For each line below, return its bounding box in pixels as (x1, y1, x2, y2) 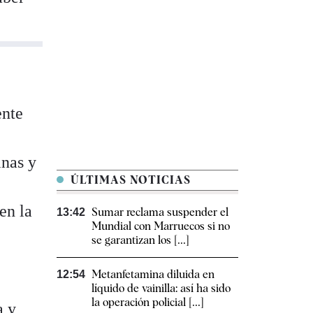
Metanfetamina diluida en (92, 268, 214, 282)
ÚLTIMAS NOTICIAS (67, 173, 191, 187)
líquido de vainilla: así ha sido (92, 282, 231, 296)
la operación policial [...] (92, 296, 204, 310)
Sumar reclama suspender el (92, 205, 228, 219)
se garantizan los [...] (92, 233, 189, 247)
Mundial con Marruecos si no (92, 219, 230, 233)
